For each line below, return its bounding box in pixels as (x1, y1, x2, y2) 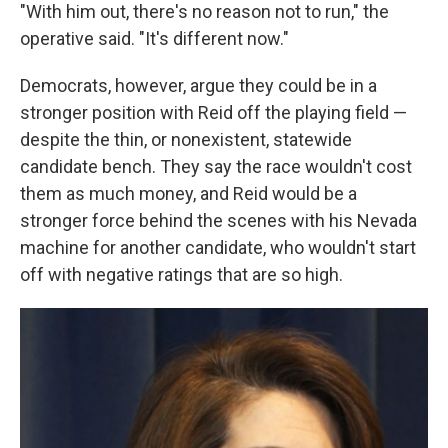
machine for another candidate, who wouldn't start (20, 237, 416, 258)
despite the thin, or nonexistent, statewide (20, 129, 352, 150)
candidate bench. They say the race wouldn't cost (20, 156, 412, 177)
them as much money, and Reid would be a (20, 183, 357, 204)
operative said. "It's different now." (20, 28, 289, 49)
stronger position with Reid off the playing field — (20, 102, 407, 123)
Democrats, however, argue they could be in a (20, 75, 377, 96)
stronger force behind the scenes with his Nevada (20, 210, 417, 231)
